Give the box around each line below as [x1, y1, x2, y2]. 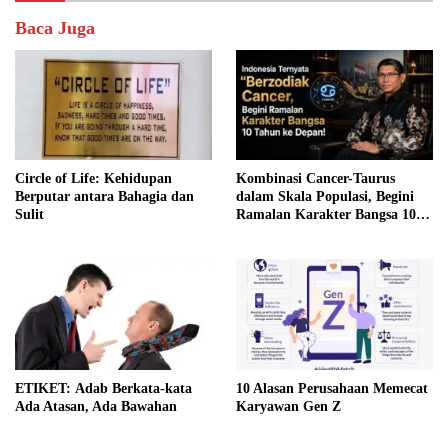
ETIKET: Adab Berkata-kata [15, 380, 75, 396]
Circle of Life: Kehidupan [15, 171, 172, 187]
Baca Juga [15, 18, 95, 39]
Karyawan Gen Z [236, 398, 341, 414]
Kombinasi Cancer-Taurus [236, 171, 395, 187]
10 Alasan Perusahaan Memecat [236, 380, 428, 396]
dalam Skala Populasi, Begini [236, 189, 414, 205]
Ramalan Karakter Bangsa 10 [236, 207, 416, 223]
